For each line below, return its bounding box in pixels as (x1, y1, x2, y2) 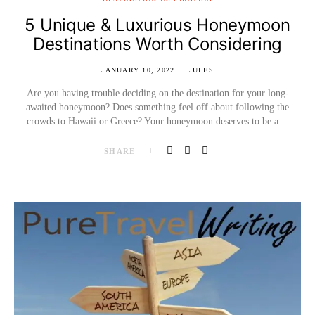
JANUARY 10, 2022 (101, 65, 175, 74)
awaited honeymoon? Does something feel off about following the (26, 101, 289, 112)
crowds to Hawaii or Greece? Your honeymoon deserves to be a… (27, 115, 288, 127)
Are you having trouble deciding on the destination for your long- (26, 87, 289, 98)
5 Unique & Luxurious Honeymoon (25, 14, 290, 35)
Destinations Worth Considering (32, 33, 282, 54)
